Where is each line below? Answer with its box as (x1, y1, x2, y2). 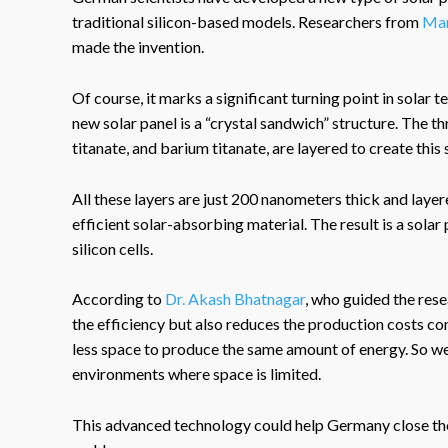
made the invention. (72, 37, 204, 57)
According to (72, 289, 162, 309)
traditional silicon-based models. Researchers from (72, 12, 422, 32)
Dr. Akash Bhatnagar (162, 289, 305, 309)
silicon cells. (72, 238, 153, 258)
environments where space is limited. (72, 364, 321, 384)
